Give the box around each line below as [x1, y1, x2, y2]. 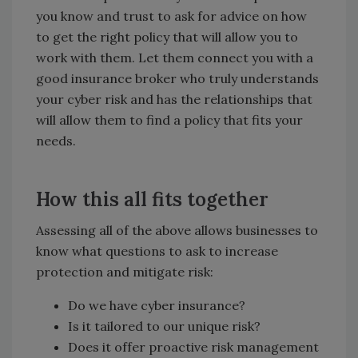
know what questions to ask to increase [36, 243, 278, 260]
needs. [36, 133, 76, 149]
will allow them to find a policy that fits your [36, 112, 303, 129]
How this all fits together [36, 187, 268, 213]
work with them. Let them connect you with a [36, 50, 313, 66]
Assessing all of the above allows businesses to [36, 222, 318, 239]
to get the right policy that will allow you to [36, 29, 298, 46]
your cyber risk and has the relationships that [36, 91, 312, 108]
